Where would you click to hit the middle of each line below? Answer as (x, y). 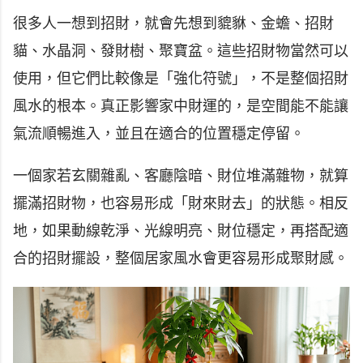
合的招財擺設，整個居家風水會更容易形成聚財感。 (181, 258)
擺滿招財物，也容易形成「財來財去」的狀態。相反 (181, 203)
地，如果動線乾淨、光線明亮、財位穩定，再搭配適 (181, 231)
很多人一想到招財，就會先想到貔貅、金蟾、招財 (173, 23)
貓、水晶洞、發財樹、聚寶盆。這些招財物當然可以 (181, 51)
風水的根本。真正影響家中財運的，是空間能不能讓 (181, 106)
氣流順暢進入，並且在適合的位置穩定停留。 (159, 133)
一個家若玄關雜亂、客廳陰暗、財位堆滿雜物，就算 (181, 175)
